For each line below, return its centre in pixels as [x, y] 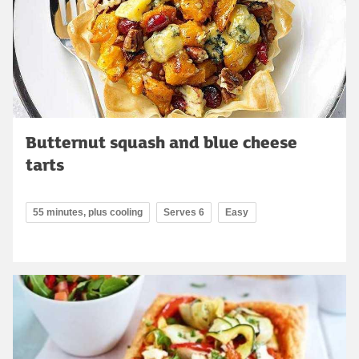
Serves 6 [184, 212]
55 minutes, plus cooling [88, 212]
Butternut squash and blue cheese [161, 141]
